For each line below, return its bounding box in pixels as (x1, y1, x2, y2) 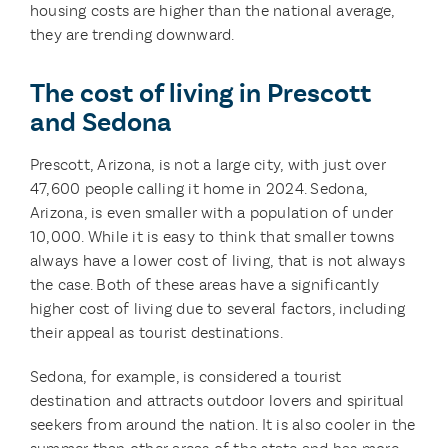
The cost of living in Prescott (29, 77, 371, 110)
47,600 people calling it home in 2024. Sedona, (29, 179, 368, 198)
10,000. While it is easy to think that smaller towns (29, 227, 395, 246)
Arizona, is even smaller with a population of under (29, 203, 394, 222)
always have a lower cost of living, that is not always (29, 251, 405, 270)
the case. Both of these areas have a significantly (29, 275, 379, 294)
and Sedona (29, 106, 172, 139)
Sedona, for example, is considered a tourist (29, 367, 342, 386)
